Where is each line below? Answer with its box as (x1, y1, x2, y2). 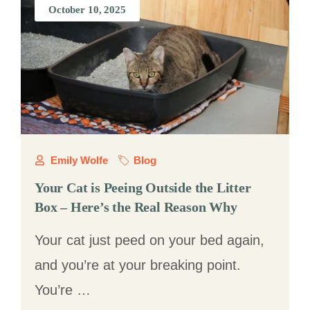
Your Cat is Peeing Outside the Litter (35, 180, 251, 195)
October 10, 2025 (48, 4, 126, 15)
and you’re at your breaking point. (35, 257, 241, 273)
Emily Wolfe (50, 154, 108, 166)
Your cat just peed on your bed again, (35, 232, 264, 248)
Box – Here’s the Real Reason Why (35, 199, 237, 215)
